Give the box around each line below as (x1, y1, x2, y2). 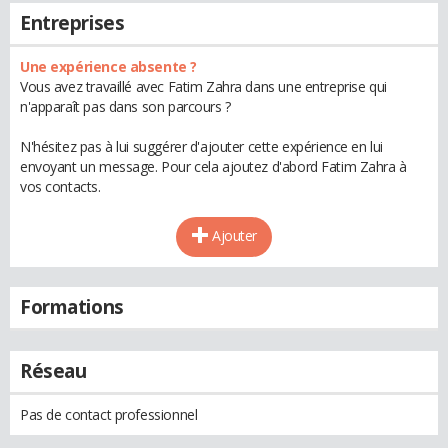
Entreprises (20, 10, 125, 36)
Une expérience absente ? (20, 57, 197, 76)
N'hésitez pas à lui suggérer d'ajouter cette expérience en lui (20, 137, 383, 156)
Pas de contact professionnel (20, 405, 198, 424)
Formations (20, 294, 124, 320)
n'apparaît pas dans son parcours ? (20, 97, 231, 116)
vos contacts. (20, 177, 101, 196)
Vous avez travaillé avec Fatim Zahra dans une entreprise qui (20, 77, 387, 96)
